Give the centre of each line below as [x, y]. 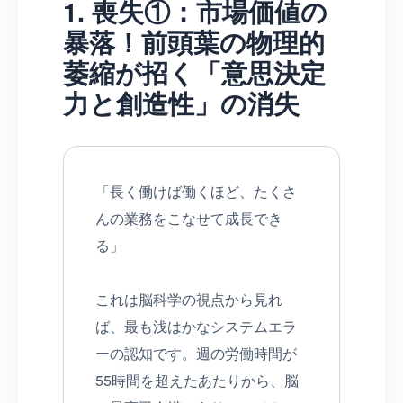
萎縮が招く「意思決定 [194, 72]
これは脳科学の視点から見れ [189, 299]
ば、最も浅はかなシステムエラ [196, 326]
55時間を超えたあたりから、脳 [197, 380]
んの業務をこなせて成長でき [189, 218]
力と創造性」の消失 [181, 103]
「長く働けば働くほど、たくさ [196, 191]
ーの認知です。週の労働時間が [196, 353]
